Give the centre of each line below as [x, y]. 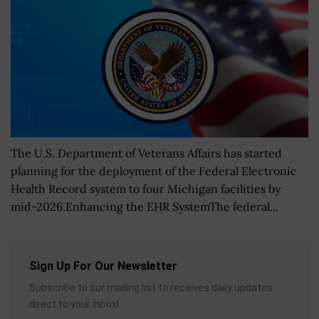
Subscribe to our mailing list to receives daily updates [151, 287]
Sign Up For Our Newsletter [103, 266]
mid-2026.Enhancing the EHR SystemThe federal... [145, 206]
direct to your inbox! [74, 304]
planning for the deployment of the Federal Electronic [154, 171]
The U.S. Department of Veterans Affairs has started [146, 153]
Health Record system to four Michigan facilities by [146, 188]
